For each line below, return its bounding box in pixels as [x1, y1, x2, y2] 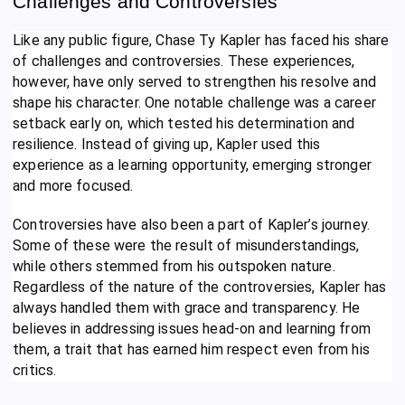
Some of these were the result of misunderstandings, [13, 236, 360, 254]
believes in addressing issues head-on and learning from [13, 319, 371, 337]
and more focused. [13, 176, 134, 194]
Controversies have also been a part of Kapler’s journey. [13, 215, 370, 233]
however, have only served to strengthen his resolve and [13, 72, 376, 90]
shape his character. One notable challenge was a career [13, 93, 376, 111]
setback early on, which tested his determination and [13, 114, 355, 132]
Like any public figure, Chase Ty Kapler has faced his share [13, 31, 390, 49]
